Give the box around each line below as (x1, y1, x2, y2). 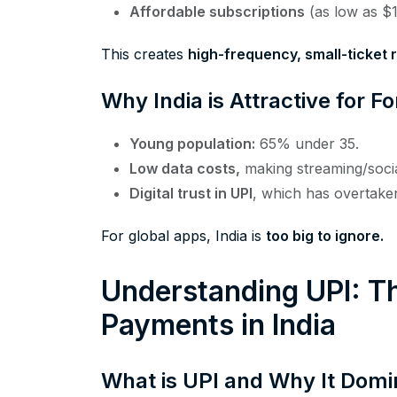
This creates (101, 45, 188, 64)
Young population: (129, 135, 255, 153)
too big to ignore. (266, 227, 384, 245)
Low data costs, (129, 160, 240, 178)
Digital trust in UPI (129, 184, 253, 203)
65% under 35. (255, 135, 359, 153)
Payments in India (101, 307, 336, 343)
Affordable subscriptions (129, 3, 305, 21)
